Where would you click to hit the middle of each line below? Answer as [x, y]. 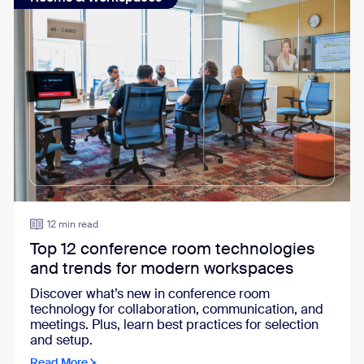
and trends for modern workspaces [162, 268]
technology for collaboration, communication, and [176, 309]
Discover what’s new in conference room [149, 294]
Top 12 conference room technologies [172, 249]
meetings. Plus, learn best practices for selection [174, 325]
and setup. [61, 340]
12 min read [72, 224]
